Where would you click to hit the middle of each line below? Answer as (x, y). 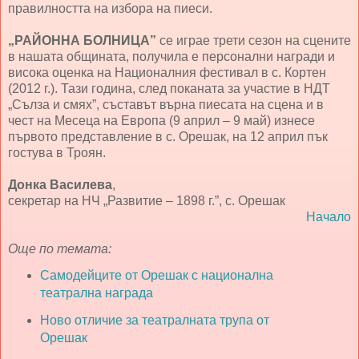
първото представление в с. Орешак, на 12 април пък (168, 137)
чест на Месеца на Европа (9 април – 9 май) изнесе (161, 121)
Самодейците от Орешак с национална (156, 275)
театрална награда (96, 292)
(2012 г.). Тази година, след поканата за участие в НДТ (169, 89)
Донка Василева (60, 185)
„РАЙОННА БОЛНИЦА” (82, 41)
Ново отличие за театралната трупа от (154, 320)
